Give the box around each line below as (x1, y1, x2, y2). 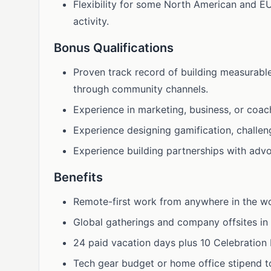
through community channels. (73, 83, 208, 95)
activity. (73, 15, 109, 27)
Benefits (54, 170, 103, 184)
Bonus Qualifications (54, 41, 174, 55)
